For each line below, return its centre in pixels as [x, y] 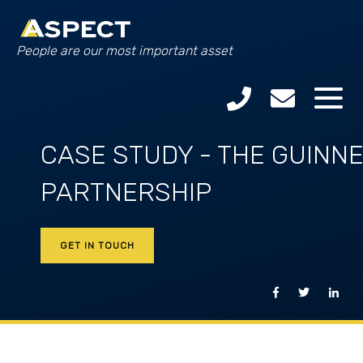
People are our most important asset [124, 51]
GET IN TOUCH [97, 245]
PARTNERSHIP [126, 192]
